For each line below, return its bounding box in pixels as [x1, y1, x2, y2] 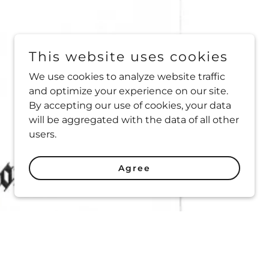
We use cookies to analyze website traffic [29, 71, 225, 82]
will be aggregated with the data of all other [29, 114, 239, 125]
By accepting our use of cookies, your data [29, 100, 231, 111]
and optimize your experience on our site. [29, 85, 228, 97]
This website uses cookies [29, 49, 228, 65]
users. [29, 128, 56, 140]
